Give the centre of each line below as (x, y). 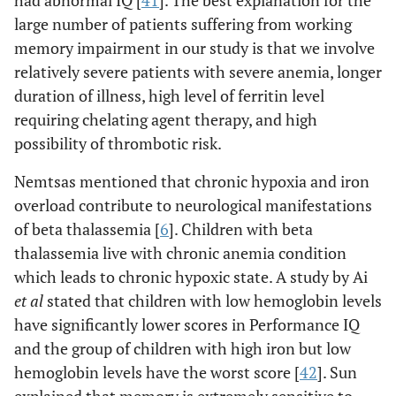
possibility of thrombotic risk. (118, 144)
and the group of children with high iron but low (183, 349)
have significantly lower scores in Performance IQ (187, 325)
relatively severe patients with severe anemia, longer (198, 72)
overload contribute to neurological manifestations (193, 206)
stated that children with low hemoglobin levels (213, 301)
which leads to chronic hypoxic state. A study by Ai (191, 277)
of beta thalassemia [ (87, 229)
